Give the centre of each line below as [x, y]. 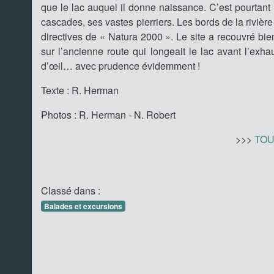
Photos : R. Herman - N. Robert [108, 115]
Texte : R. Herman [80, 90]
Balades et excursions [83, 206]
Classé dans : [71, 191]
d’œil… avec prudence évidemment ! [120, 66]
